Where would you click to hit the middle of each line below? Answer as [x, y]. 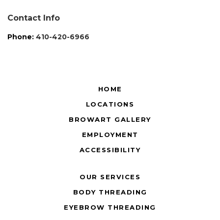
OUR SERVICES [110, 177]
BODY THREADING [110, 192]
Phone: [21, 37]
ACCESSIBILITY [110, 150]
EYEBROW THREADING [110, 207]
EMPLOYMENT [110, 135]
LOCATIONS [110, 104]
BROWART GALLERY [110, 119]
